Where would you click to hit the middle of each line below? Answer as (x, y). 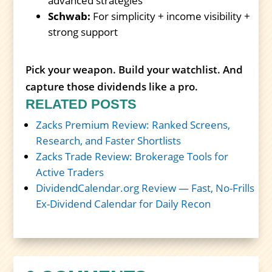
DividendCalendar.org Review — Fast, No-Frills (145, 188)
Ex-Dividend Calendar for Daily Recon (124, 203)
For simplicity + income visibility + (171, 16)
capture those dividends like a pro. (112, 86)
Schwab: (70, 16)
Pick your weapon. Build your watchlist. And (134, 69)
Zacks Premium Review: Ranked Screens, (133, 124)
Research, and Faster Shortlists (109, 140)
